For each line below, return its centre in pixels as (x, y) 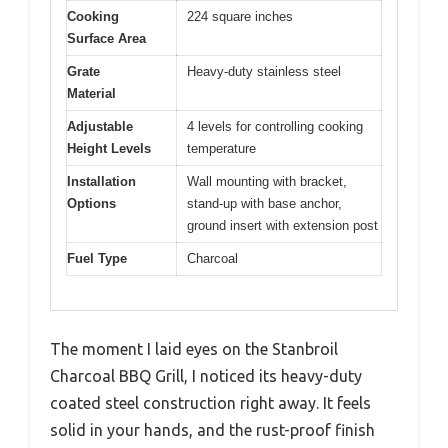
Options (91, 203)
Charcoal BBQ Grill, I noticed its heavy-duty (206, 376)
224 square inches (240, 16)
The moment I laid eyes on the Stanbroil (194, 349)
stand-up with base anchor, (264, 203)
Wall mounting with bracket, (267, 181)
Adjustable (100, 126)
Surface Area (106, 38)
